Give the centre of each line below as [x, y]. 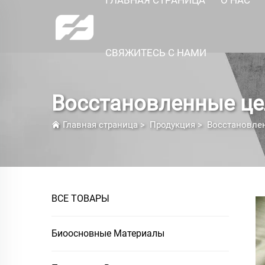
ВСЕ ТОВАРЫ [80, 199]
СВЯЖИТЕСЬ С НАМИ [156, 52]
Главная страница [100, 125]
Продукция [172, 125]
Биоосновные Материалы [108, 234]
